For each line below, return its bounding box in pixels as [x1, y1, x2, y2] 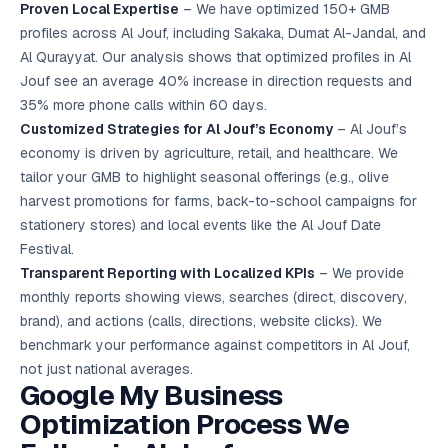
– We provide [315, 264, 404, 282]
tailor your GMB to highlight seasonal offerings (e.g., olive [20, 168, 389, 186]
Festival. [20, 240, 74, 258]
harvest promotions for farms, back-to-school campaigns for [20, 192, 417, 210]
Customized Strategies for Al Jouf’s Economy [20, 120, 333, 138]
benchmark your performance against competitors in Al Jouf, [20, 336, 410, 354]
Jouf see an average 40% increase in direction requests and [20, 72, 412, 90]
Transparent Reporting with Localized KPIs [20, 264, 315, 282]
